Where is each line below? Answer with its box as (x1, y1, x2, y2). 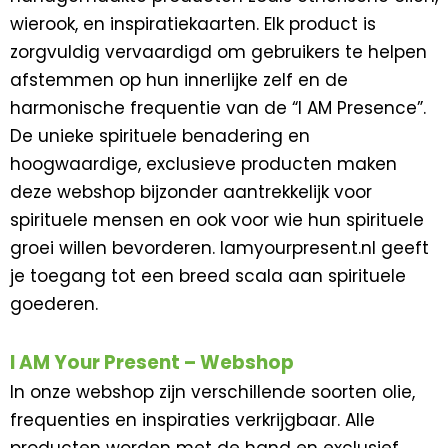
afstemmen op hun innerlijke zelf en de (10, 67, 348, 92)
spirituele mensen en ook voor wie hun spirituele (10, 207, 424, 232)
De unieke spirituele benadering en (10, 123, 310, 148)
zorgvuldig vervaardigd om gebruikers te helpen (10, 39, 427, 64)
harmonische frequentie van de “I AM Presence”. (10, 95, 426, 120)
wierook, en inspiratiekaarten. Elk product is (10, 11, 376, 36)
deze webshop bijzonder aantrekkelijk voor (10, 179, 372, 204)
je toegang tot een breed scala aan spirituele (10, 263, 406, 288)
